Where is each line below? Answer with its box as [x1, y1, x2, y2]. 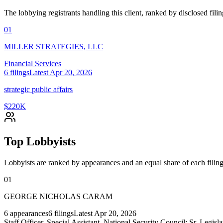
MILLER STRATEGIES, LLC [4, 42, 103, 51]
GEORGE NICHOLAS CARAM [4, 192, 112, 201]
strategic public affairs [4, 85, 73, 94]
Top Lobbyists [4, 135, 76, 148]
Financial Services [4, 59, 61, 68]
